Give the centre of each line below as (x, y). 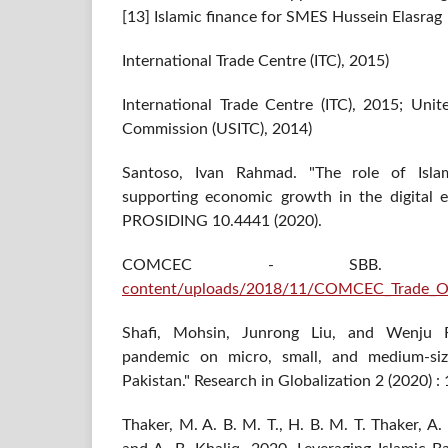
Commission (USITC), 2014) (217, 129)
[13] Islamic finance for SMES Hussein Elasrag (282, 17)
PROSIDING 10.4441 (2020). (222, 221)
